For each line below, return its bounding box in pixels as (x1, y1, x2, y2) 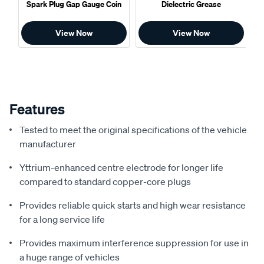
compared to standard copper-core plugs (19, 175, 191, 187)
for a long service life (19, 213, 105, 225)
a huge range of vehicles (19, 250, 120, 263)
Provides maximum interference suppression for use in (19, 236, 249, 249)
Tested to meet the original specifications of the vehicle (19, 123, 247, 136)
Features (9, 100, 65, 118)
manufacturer (19, 137, 76, 150)
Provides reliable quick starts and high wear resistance (19, 199, 246, 211)
